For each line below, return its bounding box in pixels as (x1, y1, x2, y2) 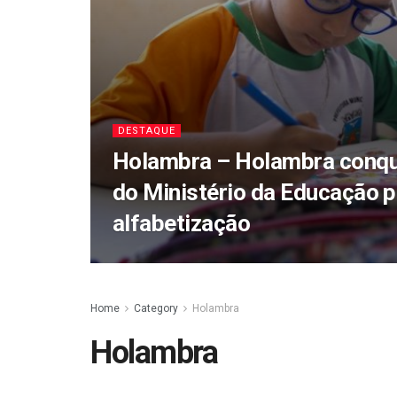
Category (134, 302, 178, 315)
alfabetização (113, 210, 251, 237)
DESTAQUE (118, 125, 175, 136)
